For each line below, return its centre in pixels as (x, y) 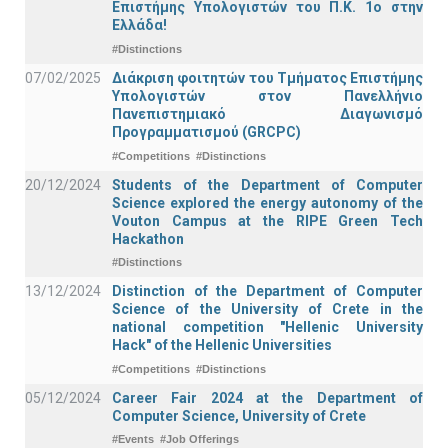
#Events (133, 439)
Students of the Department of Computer (267, 184)
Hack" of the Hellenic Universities (222, 345)
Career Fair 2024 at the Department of (267, 397)
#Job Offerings (199, 439)
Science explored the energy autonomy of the (267, 202)
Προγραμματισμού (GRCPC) (206, 132)
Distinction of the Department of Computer (267, 291)
